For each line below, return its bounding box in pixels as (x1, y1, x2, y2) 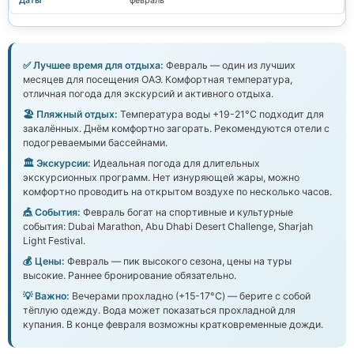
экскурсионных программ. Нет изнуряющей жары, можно (23, 171, 299, 183)
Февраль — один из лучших (164, 58, 296, 71)
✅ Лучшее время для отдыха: (23, 58, 164, 71)
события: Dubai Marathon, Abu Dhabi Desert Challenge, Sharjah (23, 220, 313, 232)
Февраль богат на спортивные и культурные (81, 205, 293, 218)
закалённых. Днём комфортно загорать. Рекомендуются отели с (23, 122, 330, 134)
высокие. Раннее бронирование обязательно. (23, 269, 236, 281)
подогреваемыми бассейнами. (23, 136, 168, 149)
